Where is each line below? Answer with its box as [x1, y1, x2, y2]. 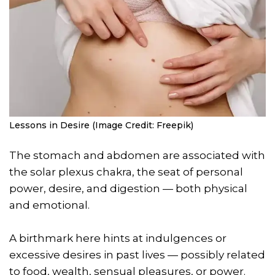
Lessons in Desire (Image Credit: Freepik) [9, 119, 193, 131]
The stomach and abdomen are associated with [9, 149, 265, 161]
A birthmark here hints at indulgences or [9, 231, 227, 244]
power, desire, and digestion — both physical [9, 182, 247, 195]
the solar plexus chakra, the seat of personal [9, 165, 243, 178]
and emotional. [9, 198, 90, 211]
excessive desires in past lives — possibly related [9, 248, 265, 261]
